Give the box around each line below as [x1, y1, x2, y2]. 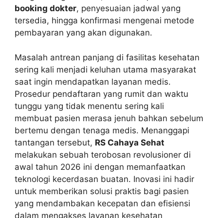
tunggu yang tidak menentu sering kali [15, 101, 164, 111]
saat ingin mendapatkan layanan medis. [15, 76, 171, 87]
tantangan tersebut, [15, 137, 95, 147]
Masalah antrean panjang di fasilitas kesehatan [15, 52, 200, 62]
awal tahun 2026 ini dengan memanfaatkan [15, 162, 185, 172]
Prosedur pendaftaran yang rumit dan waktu [15, 89, 188, 99]
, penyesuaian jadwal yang [76, 3, 181, 14]
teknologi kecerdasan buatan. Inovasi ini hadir [15, 174, 194, 184]
